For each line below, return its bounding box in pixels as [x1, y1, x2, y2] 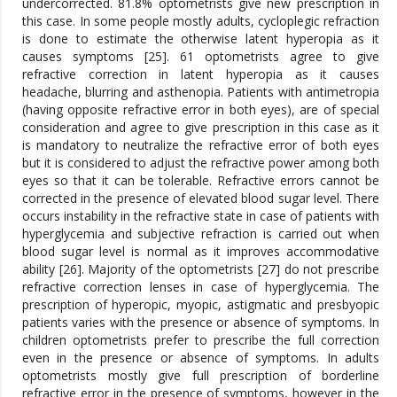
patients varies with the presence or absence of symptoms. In [22, 313, 379, 331]
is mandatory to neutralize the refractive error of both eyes [22, 136, 379, 153]
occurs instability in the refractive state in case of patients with [22, 206, 379, 224]
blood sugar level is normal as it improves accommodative [22, 242, 379, 260]
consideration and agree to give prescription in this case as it [22, 118, 379, 136]
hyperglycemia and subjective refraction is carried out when [22, 224, 379, 242]
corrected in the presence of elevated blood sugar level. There [22, 189, 379, 206]
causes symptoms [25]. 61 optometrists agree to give [22, 47, 379, 65]
